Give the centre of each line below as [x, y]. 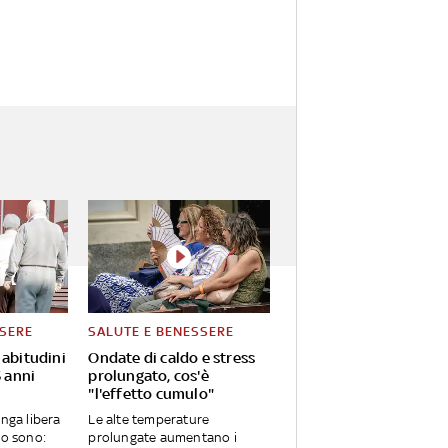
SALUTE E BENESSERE [161, 332]
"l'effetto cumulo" [151, 394]
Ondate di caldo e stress [172, 358]
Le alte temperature [149, 420]
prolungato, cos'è [148, 376]
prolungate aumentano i [162, 438]
